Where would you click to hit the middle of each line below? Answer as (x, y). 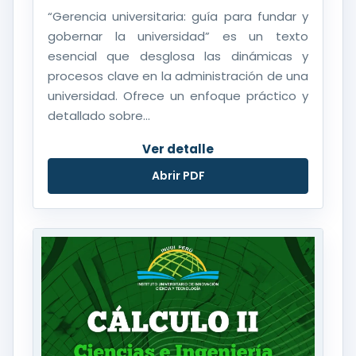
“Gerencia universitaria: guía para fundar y (178, 16)
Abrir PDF (178, 175)
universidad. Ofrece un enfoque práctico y (178, 95)
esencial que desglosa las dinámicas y (178, 56)
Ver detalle (178, 149)
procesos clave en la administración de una (178, 75)
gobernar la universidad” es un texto (178, 36)
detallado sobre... (99, 115)
